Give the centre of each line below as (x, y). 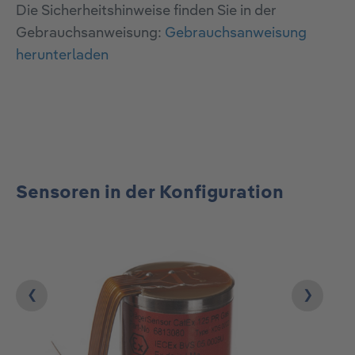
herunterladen (62, 56)
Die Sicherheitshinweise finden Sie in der (146, 11)
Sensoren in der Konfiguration (150, 193)
